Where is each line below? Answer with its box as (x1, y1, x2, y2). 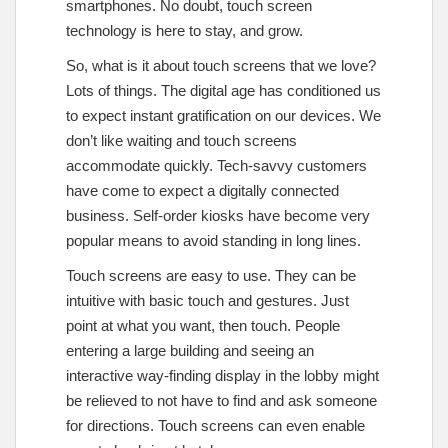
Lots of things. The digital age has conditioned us (66, 81, 381, 99)
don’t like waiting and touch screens (66, 131, 297, 149)
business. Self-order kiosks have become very (66, 206, 370, 224)
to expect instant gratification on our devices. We (66, 106, 381, 124)
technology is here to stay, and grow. (66, 21, 303, 39)
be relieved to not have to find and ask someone (66, 391, 377, 409)
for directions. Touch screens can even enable (66, 416, 365, 434)
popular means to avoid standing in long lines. (66, 231, 361, 249)
